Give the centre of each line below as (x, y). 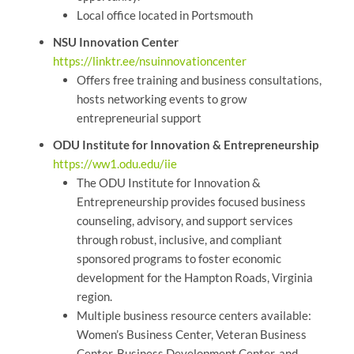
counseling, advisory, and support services (185, 221)
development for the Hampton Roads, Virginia (194, 278)
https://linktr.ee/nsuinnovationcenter (149, 61)
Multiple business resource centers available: (194, 316)
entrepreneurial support (139, 118)
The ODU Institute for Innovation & (168, 183)
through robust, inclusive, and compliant (179, 240)
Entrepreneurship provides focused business (191, 202)
